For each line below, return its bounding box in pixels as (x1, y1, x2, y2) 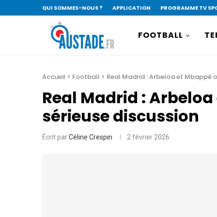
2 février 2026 (127, 133, 170, 141)
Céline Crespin (69, 133, 112, 141)
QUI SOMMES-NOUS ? (42, 4, 103, 12)
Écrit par (42, 133, 69, 141)
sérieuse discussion (42, 105, 199, 127)
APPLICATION (112, 4, 151, 12)
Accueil (42, 72, 65, 81)
